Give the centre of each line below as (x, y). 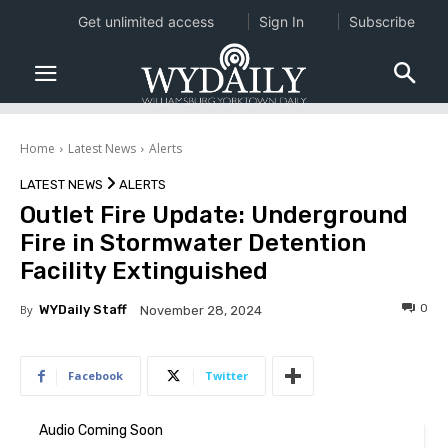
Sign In (281, 21)
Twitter (226, 376)
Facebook (95, 376)
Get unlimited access (145, 21)
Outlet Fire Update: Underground (214, 215)
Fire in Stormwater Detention (193, 243)
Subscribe (381, 21)
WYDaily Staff (83, 310)
